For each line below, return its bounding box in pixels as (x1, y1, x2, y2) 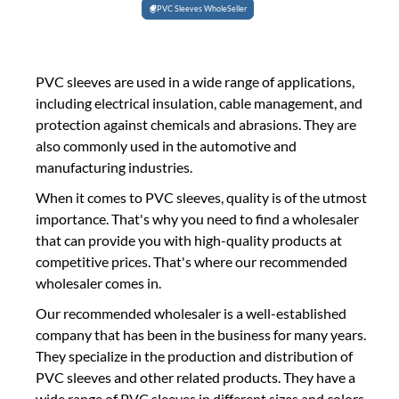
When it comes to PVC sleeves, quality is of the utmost (36, 189, 367, 206)
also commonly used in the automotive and (36, 137, 297, 154)
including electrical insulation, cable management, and (36, 94, 362, 111)
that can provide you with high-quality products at (36, 232, 342, 248)
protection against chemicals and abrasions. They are (36, 116, 356, 133)
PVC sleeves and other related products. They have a (36, 369, 355, 386)
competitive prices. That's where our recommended (36, 253, 347, 270)
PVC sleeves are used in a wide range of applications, (36, 73, 354, 90)
